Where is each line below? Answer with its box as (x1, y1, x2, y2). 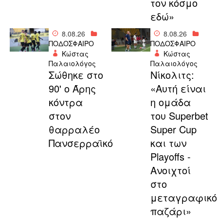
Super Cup (150, 122, 197, 137)
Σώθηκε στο (48, 68, 103, 82)
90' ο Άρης (48, 81, 96, 96)
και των (150, 136, 186, 150)
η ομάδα (150, 95, 191, 109)
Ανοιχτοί (150, 163, 191, 178)
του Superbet (150, 109, 208, 123)
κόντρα (48, 95, 83, 109)
